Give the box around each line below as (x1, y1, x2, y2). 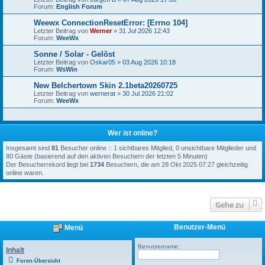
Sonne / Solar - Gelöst (34, 50, 115, 59)
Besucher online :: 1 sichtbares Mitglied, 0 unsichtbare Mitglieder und (59, 144, 256, 151)
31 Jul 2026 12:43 (119, 27, 170, 34)
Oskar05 (90, 59, 115, 66)
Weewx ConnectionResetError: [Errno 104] (34, 18, 188, 27)
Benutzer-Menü (172, 223, 225, 231)
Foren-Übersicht (17, 258, 60, 264)
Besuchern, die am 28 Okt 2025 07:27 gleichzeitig (104, 161, 248, 168)
